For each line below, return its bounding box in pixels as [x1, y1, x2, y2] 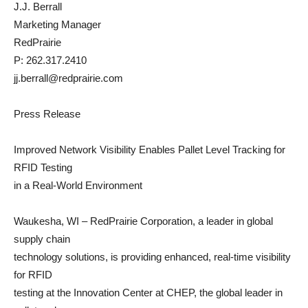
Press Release [14, 108, 80, 120]
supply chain [14, 233, 70, 245]
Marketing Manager [14, 19, 101, 30]
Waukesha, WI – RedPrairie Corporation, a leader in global [14, 215, 273, 227]
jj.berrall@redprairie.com [14, 72, 123, 84]
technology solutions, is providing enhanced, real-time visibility [14, 251, 291, 263]
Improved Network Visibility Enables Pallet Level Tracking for [14, 144, 285, 155]
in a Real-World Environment [14, 179, 142, 191]
